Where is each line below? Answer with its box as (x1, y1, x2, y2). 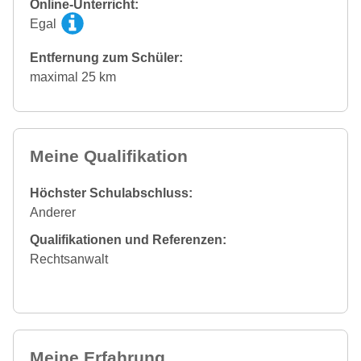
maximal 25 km (30, 69, 116, 84)
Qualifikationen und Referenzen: (30, 232, 226, 247)
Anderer (30, 205, 76, 219)
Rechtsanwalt (30, 251, 108, 266)
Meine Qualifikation (30, 146, 188, 165)
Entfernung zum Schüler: (30, 50, 183, 64)
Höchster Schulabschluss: (30, 185, 193, 200)
